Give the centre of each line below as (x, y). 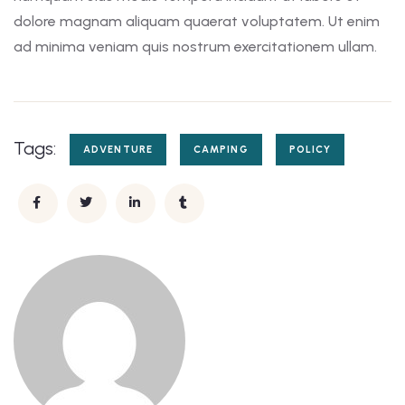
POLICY (310, 150)
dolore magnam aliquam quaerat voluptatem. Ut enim (197, 22)
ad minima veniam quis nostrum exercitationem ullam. (195, 47)
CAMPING (221, 150)
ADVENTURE (118, 150)
